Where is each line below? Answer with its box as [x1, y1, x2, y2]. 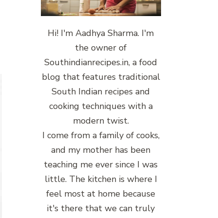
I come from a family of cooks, [42, 129, 160, 141]
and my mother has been [51, 144, 151, 156]
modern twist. [73, 114, 129, 127]
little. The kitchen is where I [44, 173, 157, 185]
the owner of [75, 41, 127, 54]
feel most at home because [46, 187, 156, 200]
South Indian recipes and [52, 85, 150, 97]
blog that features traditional [41, 71, 160, 83]
